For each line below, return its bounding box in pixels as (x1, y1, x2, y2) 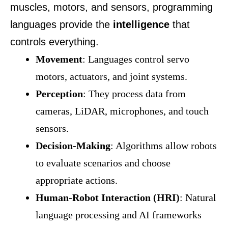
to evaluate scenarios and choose (36, 157, 170, 168)
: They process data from (83, 88, 186, 99)
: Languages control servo (82, 53, 189, 65)
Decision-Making (36, 140, 110, 151)
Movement (36, 53, 82, 65)
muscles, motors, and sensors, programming (10, 2, 213, 13)
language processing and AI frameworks (36, 209, 202, 220)
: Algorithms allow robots (110, 140, 217, 151)
